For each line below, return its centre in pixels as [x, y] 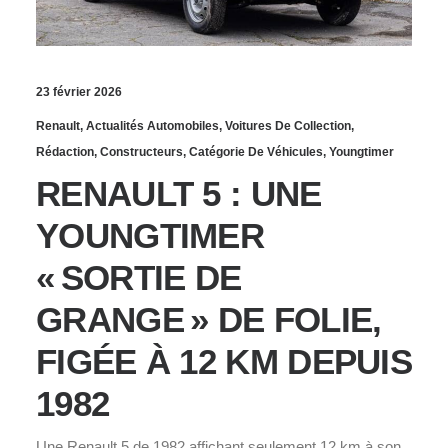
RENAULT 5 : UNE [179, 193]
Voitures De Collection [288, 125]
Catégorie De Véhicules [256, 151]
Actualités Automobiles [152, 125]
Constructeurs [141, 151]
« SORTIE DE [139, 277]
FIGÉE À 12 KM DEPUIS [224, 361]
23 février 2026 [79, 91]
